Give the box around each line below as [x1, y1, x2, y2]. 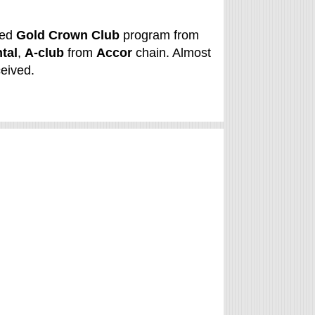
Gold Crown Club [16, 28, 120, 42]
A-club [25, 46, 67, 60]
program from [120, 28, 199, 42]
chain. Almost [132, 46, 211, 60]
